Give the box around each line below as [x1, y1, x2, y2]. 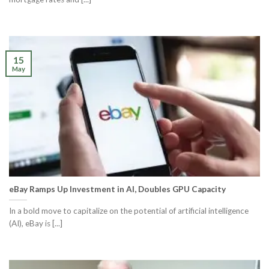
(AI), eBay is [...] [9, 218, 62, 228]
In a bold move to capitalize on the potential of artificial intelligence [9, 205, 249, 216]
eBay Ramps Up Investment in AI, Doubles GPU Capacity [9, 184, 226, 194]
